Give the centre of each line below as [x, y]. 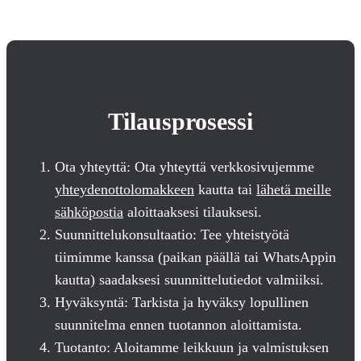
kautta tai [225, 190]
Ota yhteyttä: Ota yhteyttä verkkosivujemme [185, 167]
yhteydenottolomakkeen [124, 190]
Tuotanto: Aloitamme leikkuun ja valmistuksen [192, 348]
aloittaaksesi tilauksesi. [193, 212]
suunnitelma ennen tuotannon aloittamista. [178, 325]
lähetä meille [294, 190]
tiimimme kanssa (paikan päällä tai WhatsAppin [195, 257]
